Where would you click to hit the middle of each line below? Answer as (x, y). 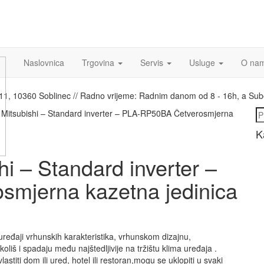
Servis (153, 62)
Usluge (203, 62)
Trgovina (99, 62)
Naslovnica (44, 62)
